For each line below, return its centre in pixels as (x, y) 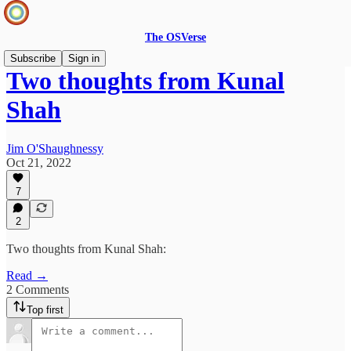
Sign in (84, 58)
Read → (27, 275)
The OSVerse (175, 37)
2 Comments (38, 289)
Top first (45, 310)
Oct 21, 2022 (39, 162)
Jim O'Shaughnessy (55, 148)
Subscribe (33, 58)
